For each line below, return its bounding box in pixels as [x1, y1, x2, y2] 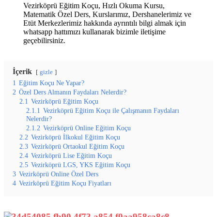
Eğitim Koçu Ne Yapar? [19, 78, 84, 87]
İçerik [13, 67, 32, 76]
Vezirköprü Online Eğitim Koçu [43, 124, 131, 132]
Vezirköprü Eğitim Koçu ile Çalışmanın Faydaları [43, 106, 179, 114]
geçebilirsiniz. [23, 36, 65, 45]
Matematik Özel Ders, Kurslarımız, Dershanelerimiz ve [23, 10, 191, 18]
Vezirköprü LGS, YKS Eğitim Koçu [31, 160, 130, 169]
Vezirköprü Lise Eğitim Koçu [31, 151, 112, 159]
